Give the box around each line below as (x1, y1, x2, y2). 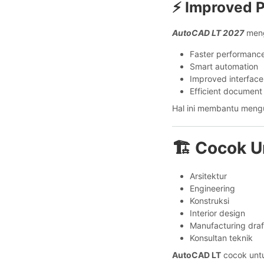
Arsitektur (190, 170, 227, 181)
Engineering (190, 183, 235, 193)
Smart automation (190, 61, 258, 71)
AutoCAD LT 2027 (172, 27, 244, 38)
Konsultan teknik (190, 232, 253, 243)
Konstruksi (190, 195, 229, 206)
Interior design (190, 207, 245, 218)
